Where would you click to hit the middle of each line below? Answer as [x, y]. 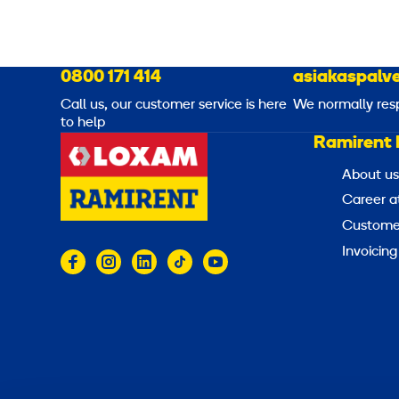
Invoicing [370, 252]
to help [83, 123]
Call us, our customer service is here [174, 106]
